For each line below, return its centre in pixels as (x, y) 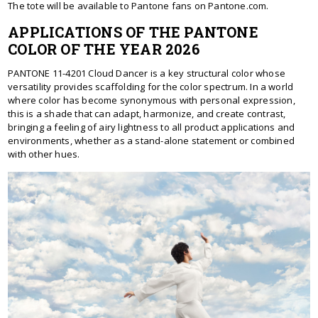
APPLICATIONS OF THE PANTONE (133, 32)
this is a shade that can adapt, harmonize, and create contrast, (147, 113)
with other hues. (44, 154)
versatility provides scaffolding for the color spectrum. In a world (151, 86)
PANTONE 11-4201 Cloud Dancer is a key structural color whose (147, 73)
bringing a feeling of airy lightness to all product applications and (152, 127)
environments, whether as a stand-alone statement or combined (151, 140)
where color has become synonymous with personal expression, (152, 100)
